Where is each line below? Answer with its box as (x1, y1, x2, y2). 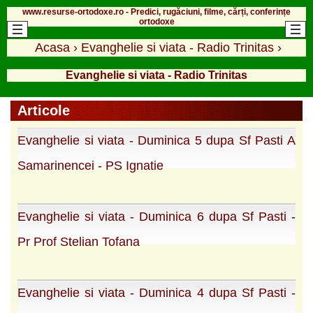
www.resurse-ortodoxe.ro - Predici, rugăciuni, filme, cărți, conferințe (22, 6, 291, 17)
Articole (17, 102, 70, 118)
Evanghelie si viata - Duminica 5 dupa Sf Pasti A (17, 133, 296, 147)
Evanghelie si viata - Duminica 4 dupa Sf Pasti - (17, 285, 296, 300)
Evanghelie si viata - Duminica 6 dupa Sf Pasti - (17, 209, 296, 224)
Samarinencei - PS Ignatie (17, 158, 163, 173)
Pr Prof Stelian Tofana (17, 234, 140, 249)
